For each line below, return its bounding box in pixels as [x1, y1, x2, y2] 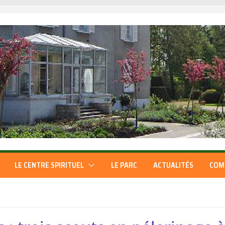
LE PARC [111, 159, 137, 171]
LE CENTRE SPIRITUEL [15, 159, 84, 171]
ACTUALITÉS [153, 159, 193, 171]
